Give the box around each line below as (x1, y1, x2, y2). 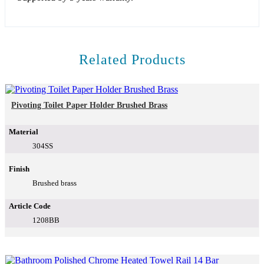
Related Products (78, 52, 186, 68)
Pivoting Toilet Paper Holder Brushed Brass (11, 101, 167, 110)
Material (9, 127, 38, 137)
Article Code (9, 202, 51, 211)
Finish (9, 164, 29, 174)
